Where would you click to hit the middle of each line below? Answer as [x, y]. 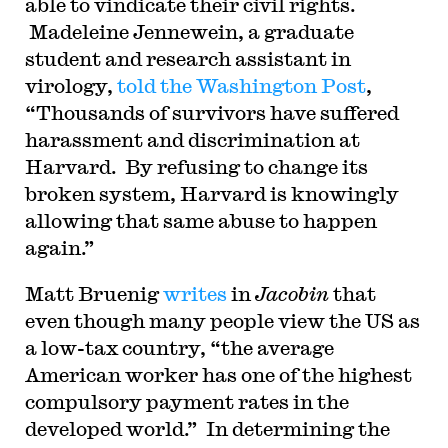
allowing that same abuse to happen [200, 220]
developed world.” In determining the [207, 428]
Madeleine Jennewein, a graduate [189, 31]
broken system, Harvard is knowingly [211, 193]
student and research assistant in [187, 58]
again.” [59, 247]
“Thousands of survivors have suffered [211, 112]
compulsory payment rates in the [186, 401]
